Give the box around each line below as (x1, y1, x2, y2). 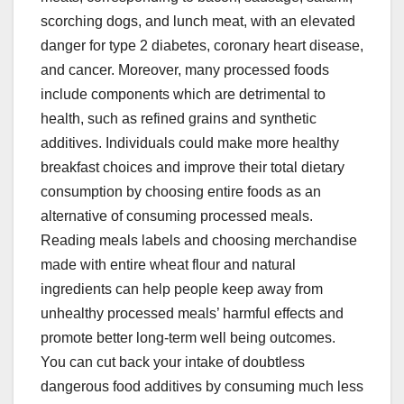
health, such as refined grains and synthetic (41, 111, 317, 127)
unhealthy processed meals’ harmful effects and (41, 306, 344, 322)
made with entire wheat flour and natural (41, 257, 296, 273)
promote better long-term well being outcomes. (41, 330, 335, 346)
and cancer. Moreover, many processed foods (41, 62, 329, 78)
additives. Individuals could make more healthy (41, 135, 339, 151)
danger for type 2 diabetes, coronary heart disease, (41, 38, 363, 54)
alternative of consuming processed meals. (41, 208, 313, 225)
